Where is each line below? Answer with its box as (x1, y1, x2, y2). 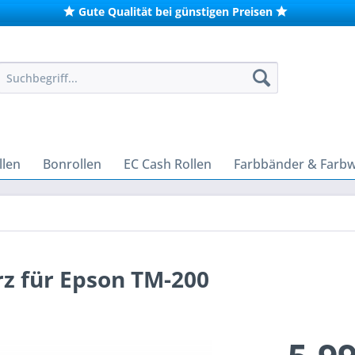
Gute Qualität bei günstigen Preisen (78, 4, 273, 19)
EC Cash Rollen (124, 155, 212, 173)
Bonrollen (43, 155, 101, 173)
